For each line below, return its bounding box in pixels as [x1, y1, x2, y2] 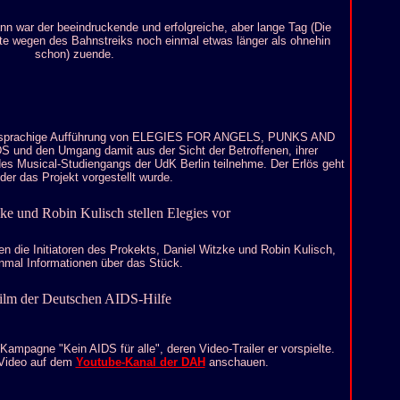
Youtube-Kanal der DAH [75, 355, 205, 369]
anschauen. [204, 355, 269, 369]
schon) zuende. [34, 47, 114, 61]
